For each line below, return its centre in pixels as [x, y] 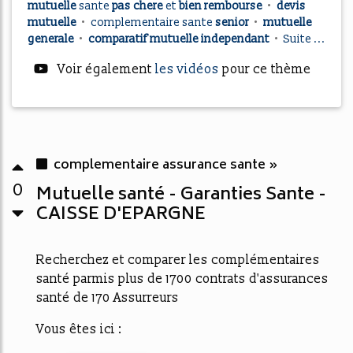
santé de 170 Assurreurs [108, 298]
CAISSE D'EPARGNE [121, 215]
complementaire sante [153, 22]
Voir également [105, 69]
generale [52, 39]
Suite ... [305, 39]
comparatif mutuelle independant [180, 39]
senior [233, 22]
